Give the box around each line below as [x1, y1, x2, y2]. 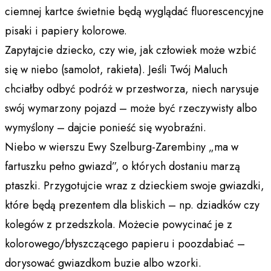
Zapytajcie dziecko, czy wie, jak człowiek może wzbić [5, 42, 256, 58]
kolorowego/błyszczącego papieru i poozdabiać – [5, 235, 245, 252]
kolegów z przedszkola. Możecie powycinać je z [5, 216, 232, 232]
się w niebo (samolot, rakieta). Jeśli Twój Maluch [5, 61, 227, 77]
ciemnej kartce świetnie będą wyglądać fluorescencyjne [5, 3, 264, 19]
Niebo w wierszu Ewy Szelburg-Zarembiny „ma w [5, 139, 238, 155]
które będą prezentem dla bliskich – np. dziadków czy [5, 197, 260, 213]
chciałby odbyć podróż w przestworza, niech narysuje [5, 80, 259, 97]
